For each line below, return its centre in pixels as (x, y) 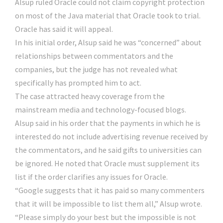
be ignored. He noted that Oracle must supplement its (107, 164)
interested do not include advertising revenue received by (111, 137)
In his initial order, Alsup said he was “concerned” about (108, 43)
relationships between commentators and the (94, 56)
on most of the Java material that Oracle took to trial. (108, 16)
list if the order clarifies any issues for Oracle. (91, 177)
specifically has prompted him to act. (78, 83)
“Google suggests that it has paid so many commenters (110, 190)
